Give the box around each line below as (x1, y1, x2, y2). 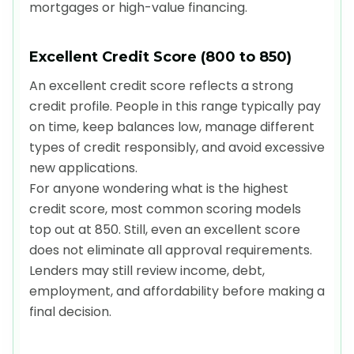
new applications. (29, 158, 137, 177)
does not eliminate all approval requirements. (29, 240, 312, 259)
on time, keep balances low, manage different (29, 117, 314, 136)
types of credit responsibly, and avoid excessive (29, 137, 325, 156)
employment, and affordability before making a (29, 281, 325, 300)
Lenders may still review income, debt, (29, 261, 265, 280)
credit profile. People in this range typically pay (29, 96, 321, 115)
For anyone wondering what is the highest (29, 179, 288, 198)
